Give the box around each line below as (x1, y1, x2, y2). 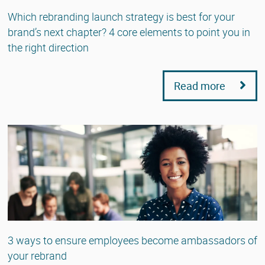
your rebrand (8, 248, 67, 263)
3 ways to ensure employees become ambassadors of (8, 232, 257, 247)
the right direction (8, 40, 89, 54)
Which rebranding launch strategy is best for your (8, 9, 235, 24)
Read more (174, 78, 228, 93)
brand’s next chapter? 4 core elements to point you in (8, 24, 250, 39)
